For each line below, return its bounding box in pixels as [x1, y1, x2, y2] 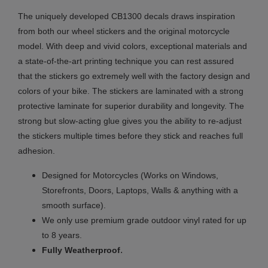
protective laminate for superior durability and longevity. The [18, 100, 244, 111]
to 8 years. [42, 230, 82, 240]
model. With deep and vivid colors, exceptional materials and [18, 41, 247, 51]
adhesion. [18, 145, 55, 156]
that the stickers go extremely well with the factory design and [18, 71, 250, 81]
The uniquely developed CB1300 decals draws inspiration [18, 11, 235, 21]
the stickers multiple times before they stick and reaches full [18, 130, 243, 141]
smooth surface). [42, 200, 106, 210]
